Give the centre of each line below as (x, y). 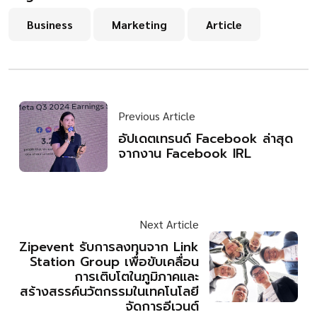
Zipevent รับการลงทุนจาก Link (109, 247)
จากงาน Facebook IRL (185, 154)
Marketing (139, 24)
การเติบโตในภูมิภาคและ (137, 277)
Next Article (169, 224)
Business (50, 24)
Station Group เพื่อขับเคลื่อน (114, 262)
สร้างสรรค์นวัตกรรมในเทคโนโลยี (109, 292)
